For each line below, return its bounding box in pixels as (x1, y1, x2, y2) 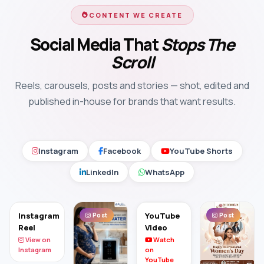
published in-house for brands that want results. (28, 95, 236, 108)
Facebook (103, 146, 141, 156)
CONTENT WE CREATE (88, 11, 183, 19)
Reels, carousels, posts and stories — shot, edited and (15, 79, 249, 92)
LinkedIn (86, 167, 118, 177)
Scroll (111, 51, 153, 73)
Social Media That (29, 33, 161, 55)
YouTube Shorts (169, 146, 233, 156)
